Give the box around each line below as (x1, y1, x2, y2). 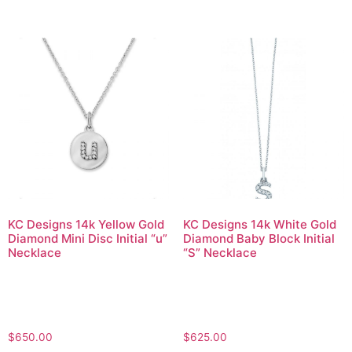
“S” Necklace (182, 244, 257, 260)
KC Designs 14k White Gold (182, 216, 336, 232)
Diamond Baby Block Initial (182, 230, 335, 246)
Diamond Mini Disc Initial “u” (8, 230, 167, 246)
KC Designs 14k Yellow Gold (8, 216, 164, 232)
